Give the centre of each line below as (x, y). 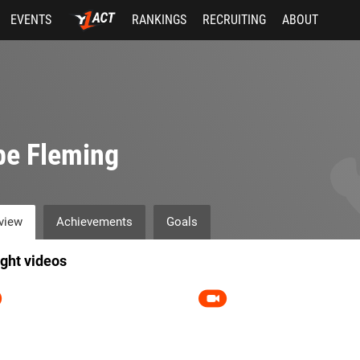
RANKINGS (159, 20)
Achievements (94, 222)
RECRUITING (234, 20)
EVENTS (31, 20)
